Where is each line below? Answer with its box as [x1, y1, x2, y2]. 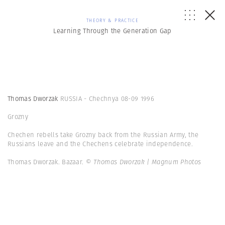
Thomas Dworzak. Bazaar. [8, 157, 86, 167]
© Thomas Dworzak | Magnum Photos [85, 157, 201, 167]
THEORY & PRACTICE [86, 17, 139, 24]
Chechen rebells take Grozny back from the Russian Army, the [8, 130, 199, 140]
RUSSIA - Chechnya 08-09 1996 [60, 94, 154, 103]
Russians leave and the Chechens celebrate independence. [8, 139, 193, 149]
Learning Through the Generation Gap [53, 26, 172, 36]
